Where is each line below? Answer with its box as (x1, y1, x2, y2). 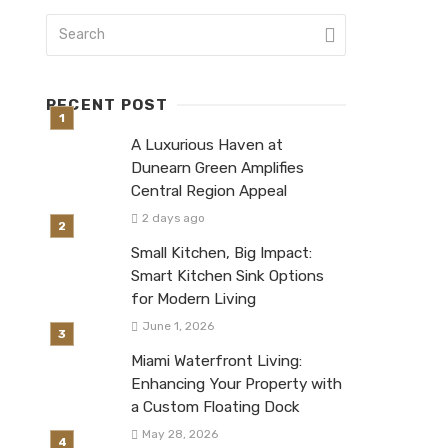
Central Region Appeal (131, 182, 287, 200)
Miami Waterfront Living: (131, 352, 302, 371)
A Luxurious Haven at (131, 136, 283, 154)
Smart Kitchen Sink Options (131, 267, 324, 286)
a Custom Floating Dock (131, 398, 300, 417)
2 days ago (141, 211, 205, 226)
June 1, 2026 (141, 319, 214, 334)
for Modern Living (131, 290, 256, 309)
